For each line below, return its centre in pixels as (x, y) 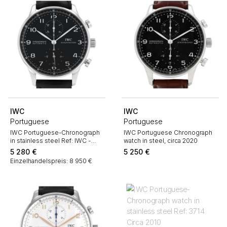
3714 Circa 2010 (33, 149)
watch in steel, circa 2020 (161, 141)
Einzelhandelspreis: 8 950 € (52, 161)
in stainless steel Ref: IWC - (50, 141)
